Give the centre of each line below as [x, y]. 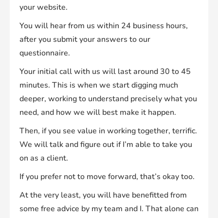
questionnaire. [45, 53]
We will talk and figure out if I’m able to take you [106, 145]
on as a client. [44, 158]
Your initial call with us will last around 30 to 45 [105, 72]
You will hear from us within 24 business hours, [104, 26]
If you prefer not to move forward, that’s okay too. [107, 177]
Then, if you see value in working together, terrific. [108, 131]
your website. [44, 8]
